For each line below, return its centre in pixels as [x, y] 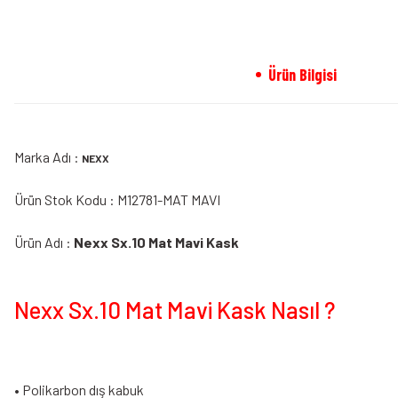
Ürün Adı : [44, 242]
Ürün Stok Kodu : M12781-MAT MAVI [117, 199]
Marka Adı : [48, 157]
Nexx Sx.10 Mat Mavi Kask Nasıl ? [175, 310]
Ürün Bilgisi [302, 75]
